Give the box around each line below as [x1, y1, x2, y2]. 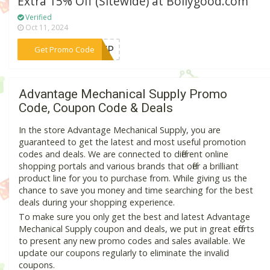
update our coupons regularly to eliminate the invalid [19, 247, 229, 259]
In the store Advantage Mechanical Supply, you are [19, 124, 221, 136]
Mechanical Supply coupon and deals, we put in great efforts [19, 223, 254, 235]
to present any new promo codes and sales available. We [19, 235, 245, 247]
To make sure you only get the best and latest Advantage [19, 211, 250, 223]
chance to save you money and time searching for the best [19, 184, 253, 196]
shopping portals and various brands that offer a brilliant [19, 160, 239, 172]
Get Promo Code [34, 43, 95, 55]
